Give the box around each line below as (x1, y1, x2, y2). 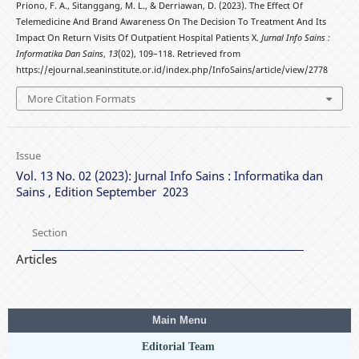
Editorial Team (141, 341, 218, 353)
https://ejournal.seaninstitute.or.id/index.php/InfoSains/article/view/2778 (15, 64, 328, 76)
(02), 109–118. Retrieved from (117, 48, 240, 60)
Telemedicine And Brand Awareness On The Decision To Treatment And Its (15, 16, 326, 28)
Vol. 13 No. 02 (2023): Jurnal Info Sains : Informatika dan (15, 167, 323, 184)
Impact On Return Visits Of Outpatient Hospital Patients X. (15, 32, 261, 44)
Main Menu (152, 314, 207, 327)
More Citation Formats (27, 91, 135, 106)
